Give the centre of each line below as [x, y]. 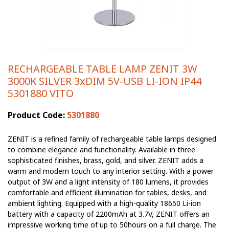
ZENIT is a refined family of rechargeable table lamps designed [112, 139]
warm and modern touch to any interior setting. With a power [111, 171]
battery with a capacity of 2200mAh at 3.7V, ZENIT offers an [109, 214]
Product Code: [37, 115]
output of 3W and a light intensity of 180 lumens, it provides [108, 181]
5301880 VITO [41, 93]
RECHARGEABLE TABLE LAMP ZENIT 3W [102, 68]
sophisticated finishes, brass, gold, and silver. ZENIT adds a [106, 160]
